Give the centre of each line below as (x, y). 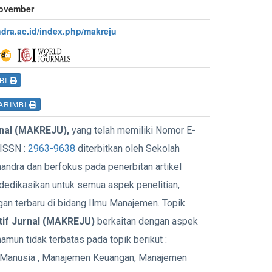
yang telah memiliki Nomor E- (134, 130)
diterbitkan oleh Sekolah (127, 148)
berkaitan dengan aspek (146, 221)
